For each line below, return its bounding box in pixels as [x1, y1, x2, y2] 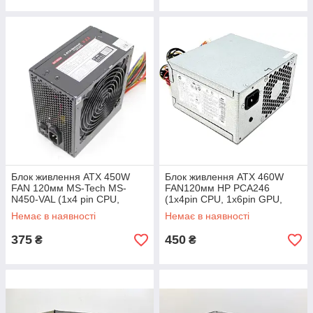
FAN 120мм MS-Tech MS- [11, 182, 126, 194]
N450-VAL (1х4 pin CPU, [11, 194, 119, 205]
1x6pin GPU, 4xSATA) [11, 205, 108, 216]
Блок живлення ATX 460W [165, 171, 284, 182]
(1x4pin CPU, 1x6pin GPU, [165, 194, 282, 205]
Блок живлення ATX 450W [11, 171, 130, 182]
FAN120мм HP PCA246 [165, 182, 270, 194]
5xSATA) [165, 205, 203, 216]
